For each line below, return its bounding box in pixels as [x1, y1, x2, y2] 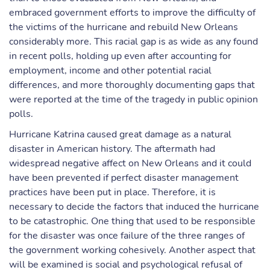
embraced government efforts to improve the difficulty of [9, 6, 256, 19]
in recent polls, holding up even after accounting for [9, 49, 231, 63]
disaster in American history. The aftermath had [9, 142, 215, 155]
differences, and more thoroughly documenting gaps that [9, 78, 255, 92]
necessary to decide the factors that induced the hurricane [9, 200, 259, 213]
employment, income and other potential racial [9, 64, 212, 77]
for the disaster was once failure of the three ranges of [9, 229, 245, 242]
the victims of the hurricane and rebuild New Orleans [9, 20, 238, 34]
